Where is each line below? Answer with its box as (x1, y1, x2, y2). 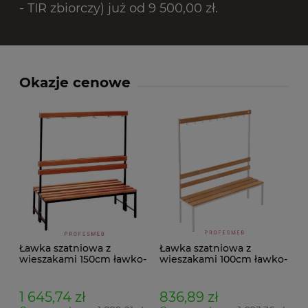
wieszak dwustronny (19, 263, 122, 276)
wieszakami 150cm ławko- (19, 252, 146, 265)
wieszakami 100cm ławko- (159, 252, 287, 265)
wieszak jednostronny (159, 263, 269, 276)
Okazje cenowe (19, 74, 131, 91)
